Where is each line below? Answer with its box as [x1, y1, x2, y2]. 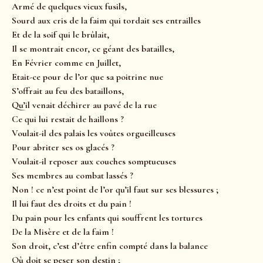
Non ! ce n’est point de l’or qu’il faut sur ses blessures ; [12, 184, 218, 196]
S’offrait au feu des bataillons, [12, 85, 124, 97]
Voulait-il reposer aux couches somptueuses [12, 156, 176, 168]
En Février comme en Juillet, [12, 57, 121, 69]
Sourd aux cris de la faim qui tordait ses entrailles [12, 15, 201, 27]
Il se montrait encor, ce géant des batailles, [12, 43, 174, 55]
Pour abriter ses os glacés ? [12, 141, 114, 154]
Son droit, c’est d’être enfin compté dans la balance [12, 240, 208, 252]
